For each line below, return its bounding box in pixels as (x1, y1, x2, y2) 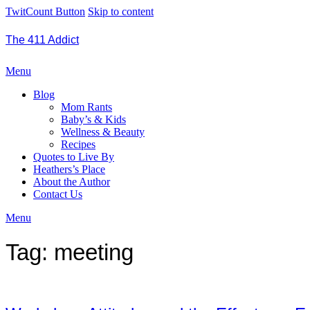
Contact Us (33, 188, 82, 200)
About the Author (33, 176, 110, 188)
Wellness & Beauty (61, 126, 145, 138)
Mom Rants (61, 101, 112, 113)
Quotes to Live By (33, 151, 114, 163)
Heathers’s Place (33, 163, 105, 175)
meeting (54, 239, 134, 266)
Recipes (61, 138, 95, 150)
